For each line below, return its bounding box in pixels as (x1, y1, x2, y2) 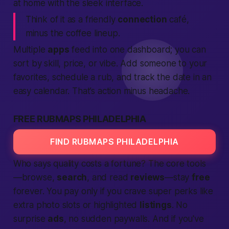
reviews (130, 172, 165, 182)
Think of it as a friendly (25, 14, 118, 25)
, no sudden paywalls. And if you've (63, 214, 204, 224)
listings (140, 200, 172, 210)
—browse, (13, 172, 57, 182)
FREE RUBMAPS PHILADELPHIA (13, 113, 146, 124)
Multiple (13, 44, 48, 55)
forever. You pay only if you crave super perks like (13, 186, 214, 196)
